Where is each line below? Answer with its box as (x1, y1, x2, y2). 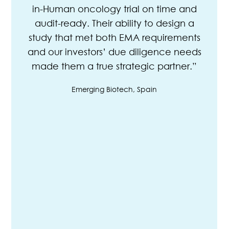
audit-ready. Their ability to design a (34, 17, 194, 30)
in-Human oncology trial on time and (32, 3, 197, 16)
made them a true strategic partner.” (32, 60, 197, 73)
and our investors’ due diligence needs (27, 45, 201, 59)
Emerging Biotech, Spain (72, 84, 157, 95)
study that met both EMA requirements (28, 31, 200, 44)
